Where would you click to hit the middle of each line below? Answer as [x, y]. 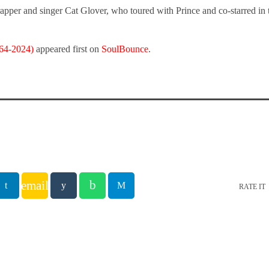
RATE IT [252, 186]
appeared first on [68, 49]
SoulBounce [125, 49]
